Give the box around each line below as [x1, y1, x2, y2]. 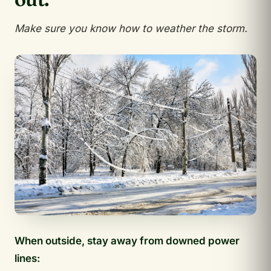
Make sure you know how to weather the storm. [15, 22, 247, 34]
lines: [15, 252, 40, 265]
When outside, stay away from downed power [15, 235, 240, 247]
